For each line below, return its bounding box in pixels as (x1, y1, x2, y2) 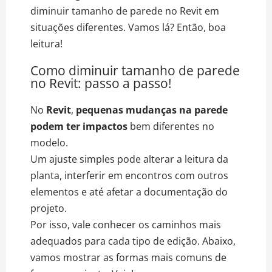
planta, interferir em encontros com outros (30, 168, 228, 182)
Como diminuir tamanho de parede (30, 61, 240, 79)
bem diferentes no (127, 119, 214, 133)
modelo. (30, 135, 70, 149)
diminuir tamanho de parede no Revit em (30, 4, 219, 18)
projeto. (30, 201, 69, 215)
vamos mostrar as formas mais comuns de (30, 250, 226, 264)
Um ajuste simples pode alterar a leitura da (30, 152, 228, 166)
